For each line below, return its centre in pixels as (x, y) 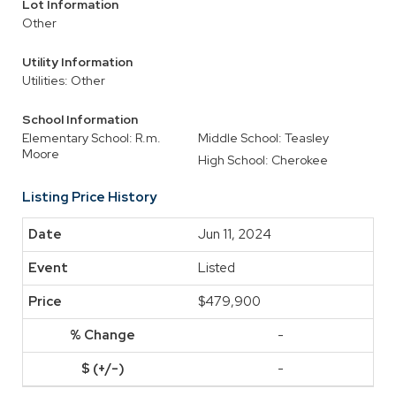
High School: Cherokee (263, 160)
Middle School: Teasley (263, 138)
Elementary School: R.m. (91, 138)
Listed (217, 268)
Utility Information (77, 62)
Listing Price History (89, 197)
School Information (80, 119)
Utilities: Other (64, 80)
